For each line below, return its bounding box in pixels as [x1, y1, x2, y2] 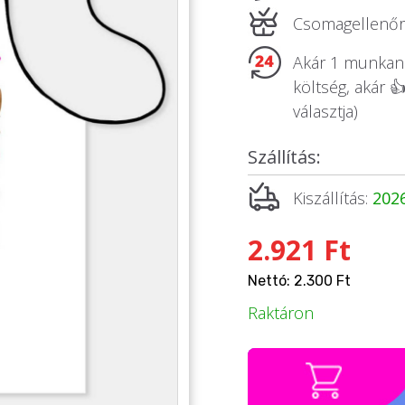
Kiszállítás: [293, 187, 372, 209]
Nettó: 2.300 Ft [248, 272, 351, 289]
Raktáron [248, 302, 314, 324]
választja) [293, 100, 358, 122]
